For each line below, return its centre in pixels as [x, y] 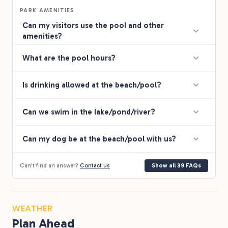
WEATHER [33, 209]
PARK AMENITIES [47, 11]
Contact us [95, 166]
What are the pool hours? [69, 58]
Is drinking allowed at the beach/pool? [92, 85]
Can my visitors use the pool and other [93, 26]
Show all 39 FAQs [176, 166]
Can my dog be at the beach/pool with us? [99, 139]
